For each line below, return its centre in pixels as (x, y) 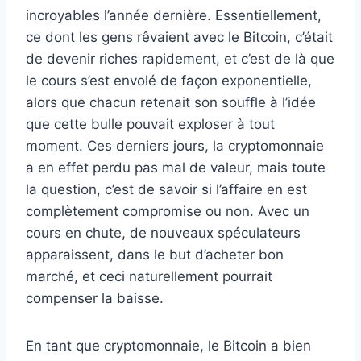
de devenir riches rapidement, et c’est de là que (180, 59)
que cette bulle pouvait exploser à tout (150, 124)
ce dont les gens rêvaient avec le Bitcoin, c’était (179, 37)
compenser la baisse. (95, 298)
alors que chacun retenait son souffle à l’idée (171, 102)
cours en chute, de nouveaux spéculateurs (163, 233)
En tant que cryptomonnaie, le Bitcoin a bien (168, 346)
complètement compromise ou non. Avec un (168, 211)
